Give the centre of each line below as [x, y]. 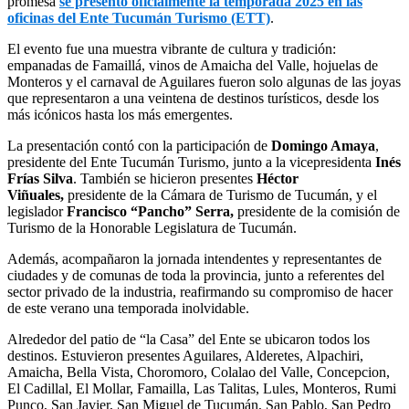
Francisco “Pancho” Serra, [152, 212]
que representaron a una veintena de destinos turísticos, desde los [193, 99]
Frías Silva [40, 179]
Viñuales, [36, 195]
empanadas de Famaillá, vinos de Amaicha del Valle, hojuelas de [193, 66]
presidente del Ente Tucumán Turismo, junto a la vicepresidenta [189, 163]
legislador [37, 212]
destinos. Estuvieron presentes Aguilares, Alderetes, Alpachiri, [185, 356]
